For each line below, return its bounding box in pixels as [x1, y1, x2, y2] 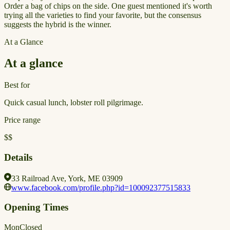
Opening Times [4, 202, 68, 213]
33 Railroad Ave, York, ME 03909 [11, 174, 123, 183]
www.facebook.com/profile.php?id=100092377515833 [11, 183, 190, 192]
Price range [4, 116, 41, 125]
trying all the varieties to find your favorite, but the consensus [4, 10, 201, 20]
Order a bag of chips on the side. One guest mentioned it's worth [4, 1, 212, 10]
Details [4, 152, 32, 163]
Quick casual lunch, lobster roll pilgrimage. [4, 98, 143, 107]
